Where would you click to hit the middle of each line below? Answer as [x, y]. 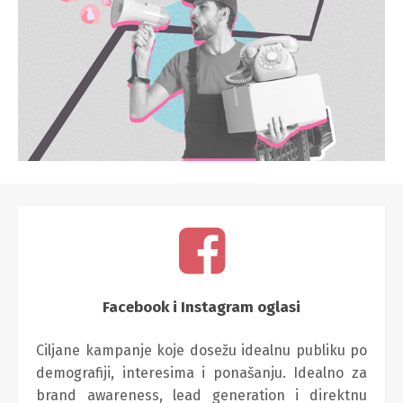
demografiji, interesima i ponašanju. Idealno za [201, 372]
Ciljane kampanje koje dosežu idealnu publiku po [201, 350]
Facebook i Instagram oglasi [201, 307]
